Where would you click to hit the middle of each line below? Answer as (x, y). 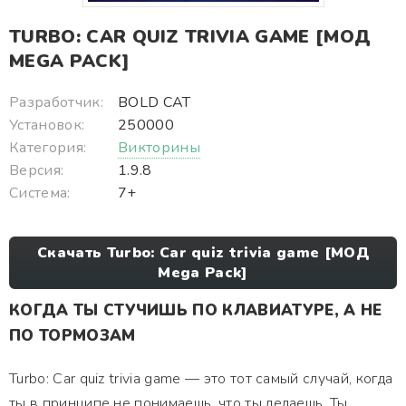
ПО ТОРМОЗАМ (72, 336)
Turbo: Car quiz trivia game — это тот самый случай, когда (201, 379)
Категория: (48, 148)
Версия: (37, 170)
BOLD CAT (155, 102)
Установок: (47, 125)
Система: (40, 193)
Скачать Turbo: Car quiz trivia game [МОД (203, 253)
